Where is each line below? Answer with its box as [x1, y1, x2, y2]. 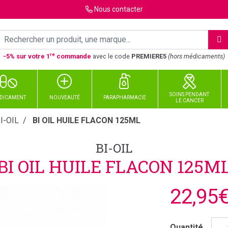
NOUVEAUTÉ [49, 95, 80, 100]
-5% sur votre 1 [3, 52, 50, 60]
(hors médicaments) [168, 52, 225, 60]
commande [55, 52, 91, 60]
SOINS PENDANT [169, 92, 210, 97]
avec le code [91, 52, 131, 60]
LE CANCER [175, 98, 204, 103]
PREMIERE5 [131, 52, 166, 60]
